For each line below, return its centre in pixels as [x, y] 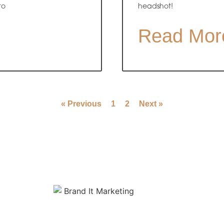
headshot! [155, 7]
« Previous [81, 104]
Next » [151, 104]
